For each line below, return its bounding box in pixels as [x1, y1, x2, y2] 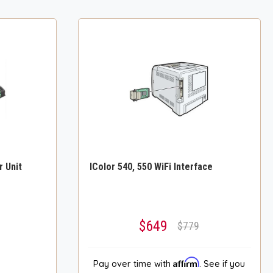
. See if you [199, 258, 246, 269]
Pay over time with [93, 258, 174, 269]
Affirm [173, 256, 200, 268]
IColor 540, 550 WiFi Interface [89, 160, 213, 172]
